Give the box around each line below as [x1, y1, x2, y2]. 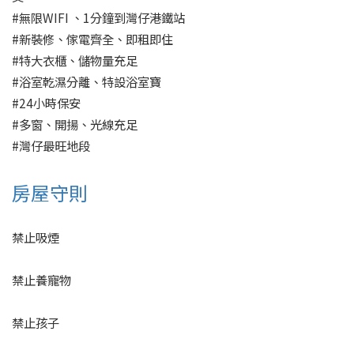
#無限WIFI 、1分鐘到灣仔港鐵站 [12, 9, 185, 26]
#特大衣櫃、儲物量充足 [12, 51, 137, 69]
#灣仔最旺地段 [12, 137, 90, 154]
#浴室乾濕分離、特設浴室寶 [12, 73, 161, 90]
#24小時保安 [12, 94, 81, 111]
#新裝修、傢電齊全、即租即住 [12, 30, 173, 47]
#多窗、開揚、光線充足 [12, 115, 137, 133]
